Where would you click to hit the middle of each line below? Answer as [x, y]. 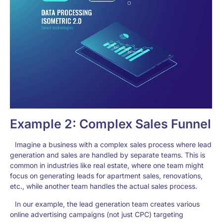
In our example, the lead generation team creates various [107, 204]
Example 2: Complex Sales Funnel [111, 124]
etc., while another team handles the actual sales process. [104, 186]
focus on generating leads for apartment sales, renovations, [106, 176]
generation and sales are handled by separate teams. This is [108, 155]
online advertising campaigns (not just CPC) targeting [97, 214]
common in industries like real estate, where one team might [107, 165]
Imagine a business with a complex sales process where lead [113, 144]
